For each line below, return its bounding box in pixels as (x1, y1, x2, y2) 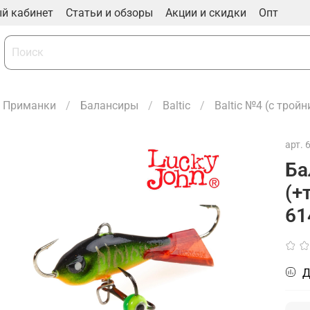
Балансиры (80, 99, 138, 113)
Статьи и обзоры (66, 6, 153, 19)
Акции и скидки (165, 6, 246, 19)
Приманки (2, 99, 56, 113)
